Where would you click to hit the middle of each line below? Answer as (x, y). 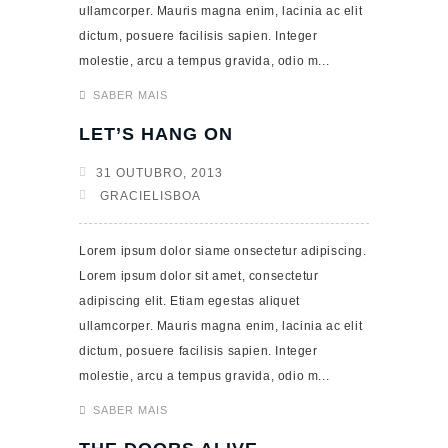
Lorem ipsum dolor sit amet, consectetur (199, 276)
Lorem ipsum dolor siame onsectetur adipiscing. (223, 251)
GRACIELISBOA (148, 196)
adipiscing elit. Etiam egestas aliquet (189, 301)
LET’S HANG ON (156, 134)
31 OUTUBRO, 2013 (159, 173)
